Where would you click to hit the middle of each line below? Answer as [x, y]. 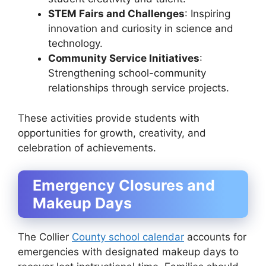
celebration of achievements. [87, 148]
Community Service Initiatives [124, 58]
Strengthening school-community [127, 73]
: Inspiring [208, 14]
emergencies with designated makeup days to [128, 252]
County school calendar [128, 237]
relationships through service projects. [139, 88]
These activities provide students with [109, 118]
